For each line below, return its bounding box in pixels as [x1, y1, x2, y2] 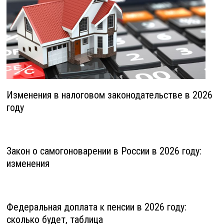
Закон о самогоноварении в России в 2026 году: [6, 145, 201, 157]
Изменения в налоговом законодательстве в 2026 [6, 89, 212, 101]
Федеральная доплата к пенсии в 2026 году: [6, 201, 186, 213]
